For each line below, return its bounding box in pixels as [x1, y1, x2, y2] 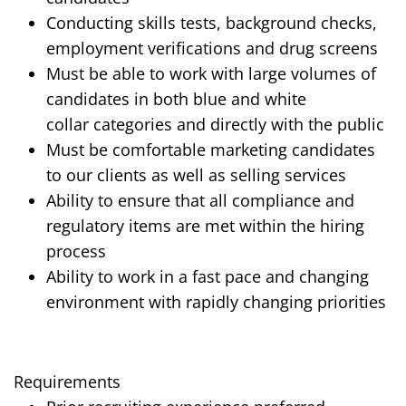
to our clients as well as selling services [46, 164, 346, 187]
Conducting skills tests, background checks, [46, 12, 377, 34]
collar [46, 113, 89, 136]
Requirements [14, 371, 121, 393]
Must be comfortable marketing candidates [46, 139, 375, 161]
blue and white [193, 88, 306, 111]
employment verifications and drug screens [46, 37, 378, 60]
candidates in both [46, 88, 193, 111]
